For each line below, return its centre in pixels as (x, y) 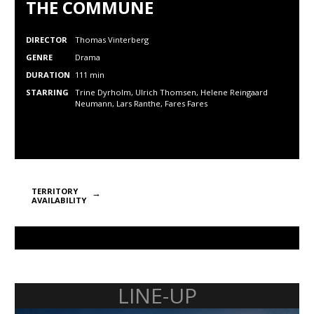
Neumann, (96, 103)
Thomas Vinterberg (112, 40)
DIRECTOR (47, 40)
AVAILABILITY (59, 200)
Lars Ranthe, (141, 103)
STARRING (47, 92)
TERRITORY (55, 191)
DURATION (48, 75)
